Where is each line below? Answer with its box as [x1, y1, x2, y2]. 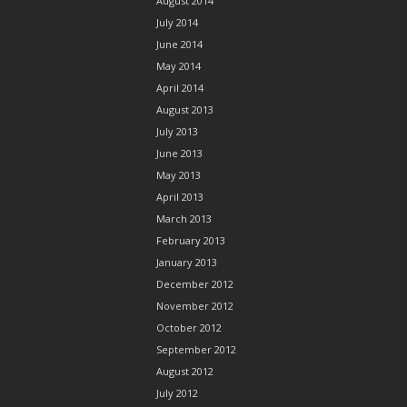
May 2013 [156, 168, 201, 182]
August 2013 [156, 103, 213, 116]
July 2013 [156, 124, 198, 138]
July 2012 [156, 386, 198, 400]
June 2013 [156, 146, 203, 160]
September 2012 [156, 342, 236, 356]
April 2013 [156, 190, 203, 203]
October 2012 [156, 321, 222, 334]
